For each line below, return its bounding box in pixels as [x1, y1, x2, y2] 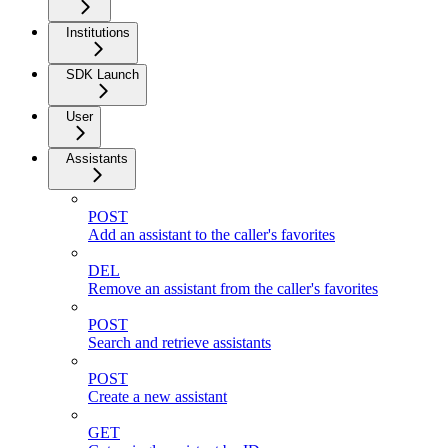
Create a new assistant [88, 388, 227, 405]
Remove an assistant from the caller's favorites [88, 280, 378, 297]
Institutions [66, 25, 130, 40]
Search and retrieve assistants [88, 334, 271, 351]
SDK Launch [66, 67, 139, 82]
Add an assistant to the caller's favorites [88, 226, 335, 243]
